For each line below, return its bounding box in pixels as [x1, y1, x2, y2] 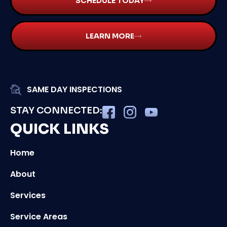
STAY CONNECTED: [10, 105, 102, 117]
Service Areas [10, 211, 67, 223]
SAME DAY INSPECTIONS [26, 84, 122, 96]
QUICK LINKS [10, 120, 109, 138]
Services [10, 190, 46, 202]
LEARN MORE [86, 31, 134, 41]
